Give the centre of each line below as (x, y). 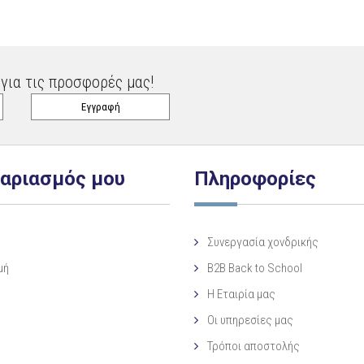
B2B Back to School (255, 268)
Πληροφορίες (255, 178)
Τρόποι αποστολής (253, 346)
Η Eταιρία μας (241, 294)
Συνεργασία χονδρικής (263, 242)
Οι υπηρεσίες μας (250, 320)
